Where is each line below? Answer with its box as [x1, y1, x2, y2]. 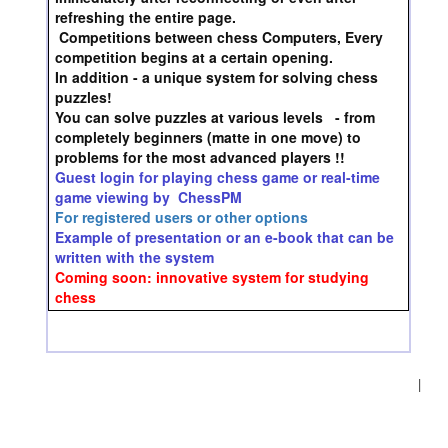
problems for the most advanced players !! [54, 147, 345, 167]
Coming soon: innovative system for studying [54, 267, 369, 287]
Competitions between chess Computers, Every [54, 27, 383, 47]
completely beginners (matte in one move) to [54, 127, 361, 147]
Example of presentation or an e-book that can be [54, 227, 394, 247]
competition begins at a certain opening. [54, 47, 333, 67]
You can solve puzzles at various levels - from [54, 107, 375, 127]
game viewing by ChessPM [54, 187, 242, 207]
